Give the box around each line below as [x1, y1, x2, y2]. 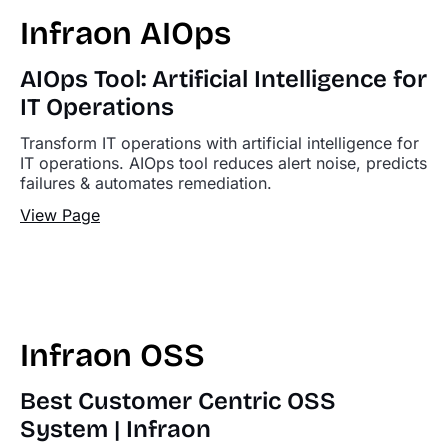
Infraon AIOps [20, 14, 231, 53]
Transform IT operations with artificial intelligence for [20, 133, 419, 153]
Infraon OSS [20, 336, 205, 375]
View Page [20, 205, 100, 225]
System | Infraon [20, 415, 211, 443]
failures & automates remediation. [20, 173, 272, 193]
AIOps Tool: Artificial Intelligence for [20, 65, 427, 93]
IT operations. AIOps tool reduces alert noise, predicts [20, 153, 427, 173]
